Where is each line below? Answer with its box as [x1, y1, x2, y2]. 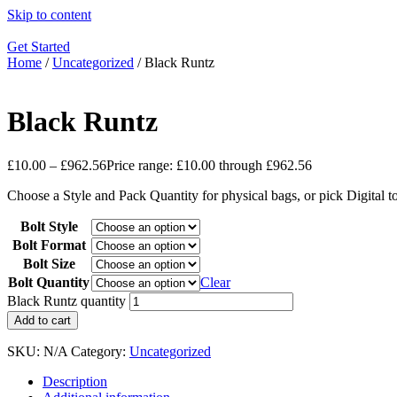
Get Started [7, 39, 70, 54]
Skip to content [7, 7, 91, 22]
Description [43, 373, 107, 389]
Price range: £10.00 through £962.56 [106, 157, 312, 173]
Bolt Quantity [8, 274, 90, 290]
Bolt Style [19, 218, 78, 234]
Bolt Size [22, 255, 75, 271]
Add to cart [14, 313, 71, 327]
